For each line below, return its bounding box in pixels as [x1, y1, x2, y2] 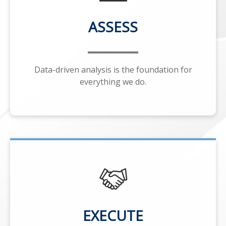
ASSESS [88, 17, 138, 36]
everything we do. [80, 76, 146, 87]
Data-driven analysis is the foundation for [34, 64, 192, 75]
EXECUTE [83, 205, 143, 225]
